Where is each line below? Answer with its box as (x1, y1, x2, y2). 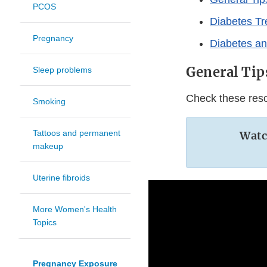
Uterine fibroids (33, 173, 90, 183)
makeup (33, 141, 63, 151)
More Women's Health (33, 204, 117, 215)
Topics (33, 218, 57, 228)
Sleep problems (33, 65, 92, 75)
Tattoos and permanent (33, 128, 120, 138)
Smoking (33, 97, 66, 107)
